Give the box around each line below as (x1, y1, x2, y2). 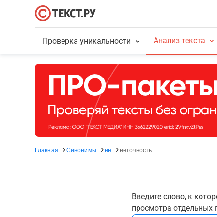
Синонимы (66, 145, 96, 154)
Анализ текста (153, 36, 205, 45)
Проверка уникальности (43, 36, 131, 46)
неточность (120, 145, 152, 154)
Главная (35, 145, 58, 154)
